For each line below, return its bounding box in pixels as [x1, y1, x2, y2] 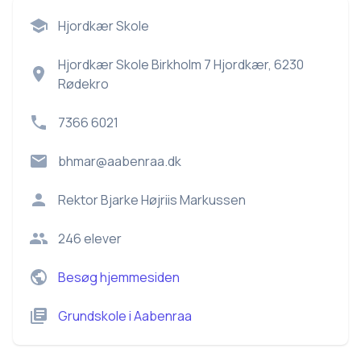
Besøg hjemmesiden [58, 268, 180, 286]
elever [81, 230, 122, 247]
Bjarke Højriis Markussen [101, 191, 246, 209]
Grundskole [58, 307, 127, 325]
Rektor [58, 191, 101, 209]
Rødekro [58, 75, 109, 93]
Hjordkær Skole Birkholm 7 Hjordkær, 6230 [58, 56, 304, 73]
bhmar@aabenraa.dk [58, 152, 181, 170]
